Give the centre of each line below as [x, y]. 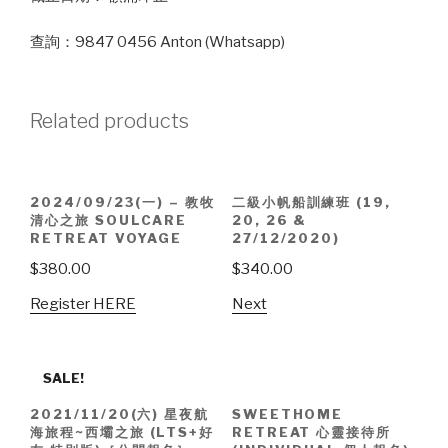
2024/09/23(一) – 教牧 [123, 202]
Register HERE [83, 304]
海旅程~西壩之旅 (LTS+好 [122, 431]
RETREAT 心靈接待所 [311, 431]
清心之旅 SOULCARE [109, 220]
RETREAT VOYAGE [106, 238]
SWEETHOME [287, 413]
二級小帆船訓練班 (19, [311, 202]
